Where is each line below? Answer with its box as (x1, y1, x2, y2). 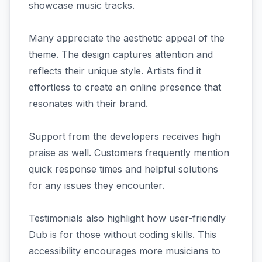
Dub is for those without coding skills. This (29, 228, 216, 240)
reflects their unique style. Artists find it (29, 64, 201, 77)
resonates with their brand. (29, 97, 148, 109)
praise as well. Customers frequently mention (29, 146, 229, 158)
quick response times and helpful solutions (29, 163, 218, 175)
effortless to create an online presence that (29, 81, 221, 93)
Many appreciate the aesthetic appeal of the (29, 32, 225, 44)
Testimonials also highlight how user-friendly (29, 212, 226, 224)
